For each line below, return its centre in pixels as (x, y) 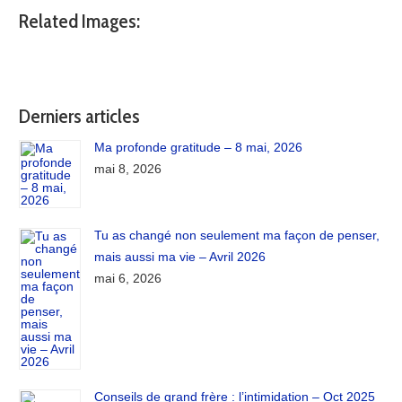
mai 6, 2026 (128, 279)
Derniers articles (80, 116)
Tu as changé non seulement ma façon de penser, (237, 236)
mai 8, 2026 (128, 169)
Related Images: (80, 21)
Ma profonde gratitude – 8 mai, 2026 (199, 148)
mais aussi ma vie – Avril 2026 (180, 257)
